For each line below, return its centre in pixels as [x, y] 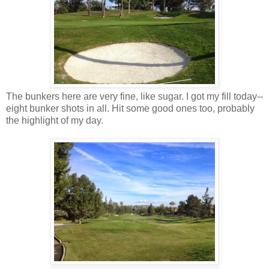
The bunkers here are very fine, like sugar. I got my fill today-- [134, 96]
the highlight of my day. [55, 120]
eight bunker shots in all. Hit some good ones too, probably [130, 108]
